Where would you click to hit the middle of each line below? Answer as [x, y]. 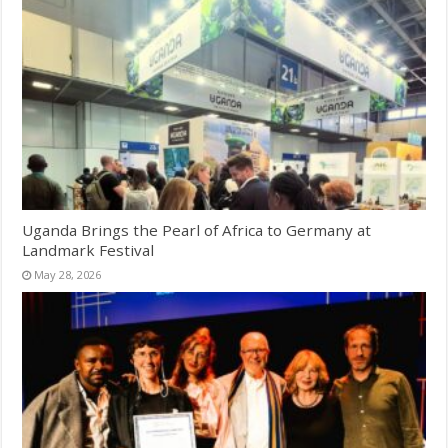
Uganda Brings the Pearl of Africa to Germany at [197, 229]
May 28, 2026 [68, 274]
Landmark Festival [88, 249]
